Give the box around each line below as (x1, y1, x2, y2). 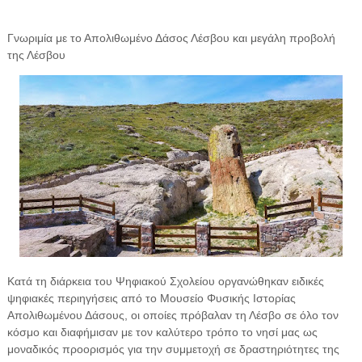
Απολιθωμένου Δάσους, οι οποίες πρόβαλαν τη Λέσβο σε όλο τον (6, 308, 339, 322)
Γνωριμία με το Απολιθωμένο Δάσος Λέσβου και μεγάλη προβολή (6, 31, 335, 44)
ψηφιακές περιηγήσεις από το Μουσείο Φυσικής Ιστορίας (6, 291, 296, 305)
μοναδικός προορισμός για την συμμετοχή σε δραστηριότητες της (6, 342, 339, 356)
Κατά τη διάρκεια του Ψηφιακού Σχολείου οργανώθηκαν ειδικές (6, 274, 324, 288)
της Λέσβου (6, 48, 65, 61)
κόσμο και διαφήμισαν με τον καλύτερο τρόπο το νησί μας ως (6, 325, 318, 339)
